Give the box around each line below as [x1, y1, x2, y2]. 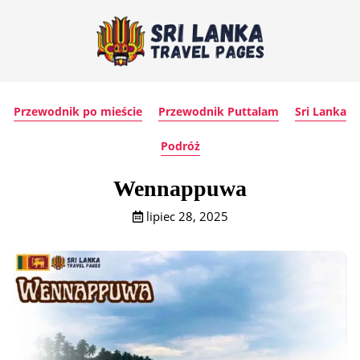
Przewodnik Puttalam [158, 104, 279, 119]
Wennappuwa [113, 176, 247, 201]
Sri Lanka [295, 104, 346, 119]
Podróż [160, 138, 200, 153]
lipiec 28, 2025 [145, 208, 228, 224]
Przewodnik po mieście [14, 104, 142, 119]
